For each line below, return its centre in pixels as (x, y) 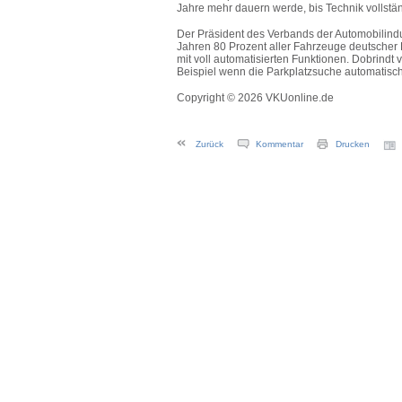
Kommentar (280, 144)
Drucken (353, 144)
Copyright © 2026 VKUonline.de (255, 97)
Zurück (210, 144)
